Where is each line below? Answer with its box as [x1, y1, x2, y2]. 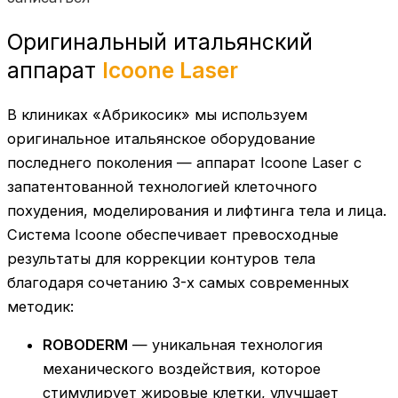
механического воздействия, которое [43, 360, 321, 378]
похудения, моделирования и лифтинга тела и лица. [7, 201, 386, 219]
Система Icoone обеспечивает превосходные [7, 225, 338, 243]
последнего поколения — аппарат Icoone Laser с [7, 153, 362, 171]
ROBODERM [43, 336, 128, 354]
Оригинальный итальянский [7, 28, 313, 56]
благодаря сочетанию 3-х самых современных [7, 273, 349, 291]
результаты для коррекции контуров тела [7, 249, 315, 267]
